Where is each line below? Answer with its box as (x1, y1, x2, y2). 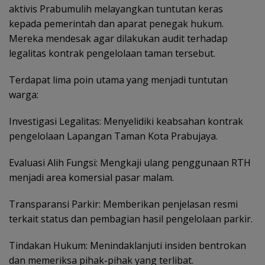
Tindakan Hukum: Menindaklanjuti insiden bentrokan (9, 239, 246, 253)
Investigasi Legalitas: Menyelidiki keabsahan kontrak (9, 115, 243, 128)
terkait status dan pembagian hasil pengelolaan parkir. (9, 212, 253, 226)
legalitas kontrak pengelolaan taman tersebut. (9, 47, 215, 60)
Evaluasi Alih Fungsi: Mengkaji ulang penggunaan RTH (9, 156, 251, 170)
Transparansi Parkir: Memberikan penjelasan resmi (9, 198, 238, 211)
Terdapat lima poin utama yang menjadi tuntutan (9, 73, 228, 87)
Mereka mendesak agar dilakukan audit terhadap (9, 32, 228, 46)
